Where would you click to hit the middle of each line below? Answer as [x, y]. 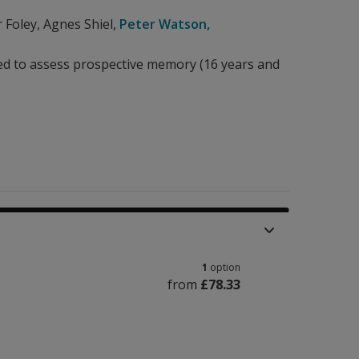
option [225, 267]
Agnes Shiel [78, 24]
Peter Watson [163, 24]
